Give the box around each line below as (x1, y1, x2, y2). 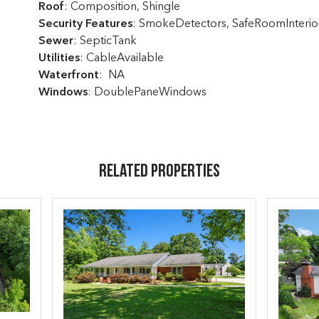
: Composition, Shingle (63, 1, 180, 13)
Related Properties (99, 163, 220, 181)
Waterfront (38, 70, 99, 81)
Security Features (38, 19, 132, 30)
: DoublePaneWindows (87, 87, 206, 98)
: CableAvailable (79, 53, 164, 64)
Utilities (38, 53, 80, 64)
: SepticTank (73, 36, 137, 47)
